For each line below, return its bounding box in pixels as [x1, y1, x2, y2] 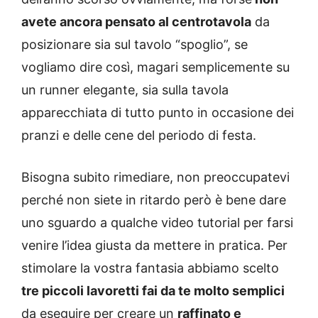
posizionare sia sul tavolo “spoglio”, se [21, 37, 248, 53]
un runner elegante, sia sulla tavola [21, 82, 229, 98]
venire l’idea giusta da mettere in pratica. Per [21, 238, 287, 253]
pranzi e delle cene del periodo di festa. [21, 128, 256, 143]
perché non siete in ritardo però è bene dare [21, 192, 286, 208]
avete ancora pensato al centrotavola [21, 14, 251, 30]
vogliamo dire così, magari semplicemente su [21, 60, 290, 75]
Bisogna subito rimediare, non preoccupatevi [21, 170, 290, 185]
